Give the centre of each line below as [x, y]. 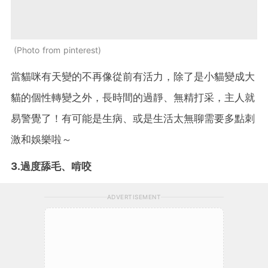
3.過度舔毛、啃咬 [51, 166]
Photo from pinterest [57, 50]
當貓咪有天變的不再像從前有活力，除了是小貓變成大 [133, 76]
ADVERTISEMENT [134, 197]
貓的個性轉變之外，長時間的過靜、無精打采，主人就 [133, 97]
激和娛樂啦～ [41, 139]
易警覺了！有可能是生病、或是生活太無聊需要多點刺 [133, 118]
